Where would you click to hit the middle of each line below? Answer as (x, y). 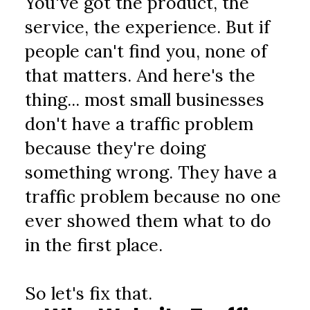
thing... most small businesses (145, 100)
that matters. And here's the (140, 75)
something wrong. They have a (151, 172)
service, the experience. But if (148, 27)
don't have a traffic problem (139, 124)
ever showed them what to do (148, 221)
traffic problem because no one (153, 197)
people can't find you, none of (146, 51)
